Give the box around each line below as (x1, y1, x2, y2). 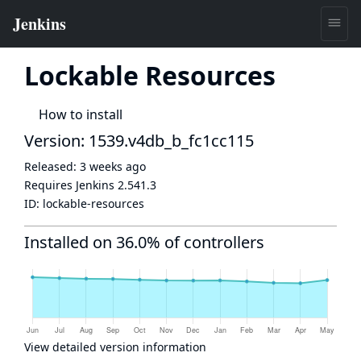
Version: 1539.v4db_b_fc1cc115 (24, 130, 254, 151)
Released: (24, 159, 80, 174)
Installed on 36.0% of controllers (24, 231, 264, 253)
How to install (39, 106, 122, 123)
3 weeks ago (80, 159, 146, 174)
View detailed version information (24, 339, 206, 355)
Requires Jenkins (24, 177, 118, 193)
